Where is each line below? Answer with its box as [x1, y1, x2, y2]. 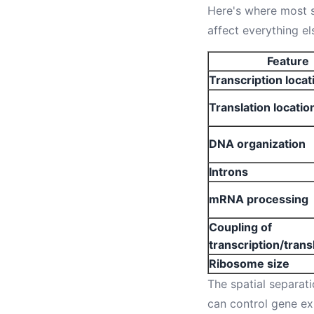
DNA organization [209, 137, 306, 151]
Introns [209, 165, 248, 179]
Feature [267, 54, 309, 68]
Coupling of [209, 220, 272, 234]
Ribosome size [209, 257, 289, 271]
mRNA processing [209, 192, 308, 206]
